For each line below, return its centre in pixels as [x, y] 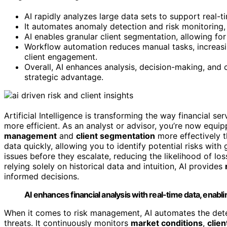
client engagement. [61, 56]
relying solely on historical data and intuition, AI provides [115, 166]
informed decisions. [42, 176]
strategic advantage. [64, 77]
